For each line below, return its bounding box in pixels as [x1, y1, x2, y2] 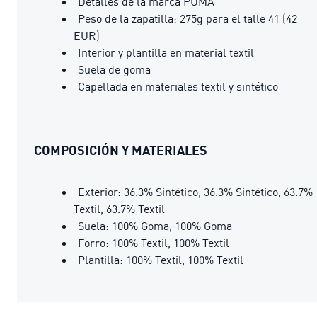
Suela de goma [78, 62, 151, 76]
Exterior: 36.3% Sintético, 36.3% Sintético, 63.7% [78, 184, 313, 199]
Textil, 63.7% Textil [74, 201, 165, 216]
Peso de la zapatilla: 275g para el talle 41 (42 [78, 11, 297, 25]
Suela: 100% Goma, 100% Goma [78, 218, 232, 233]
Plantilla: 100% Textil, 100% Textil [78, 252, 243, 267]
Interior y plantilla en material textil [78, 45, 254, 59]
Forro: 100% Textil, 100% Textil [78, 235, 229, 250]
